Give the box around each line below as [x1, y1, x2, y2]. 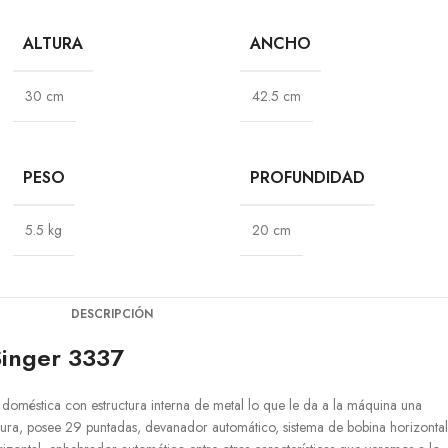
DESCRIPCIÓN [70, 305, 153, 323]
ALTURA [22, 32, 83, 55]
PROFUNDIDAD [250, 166, 366, 189]
